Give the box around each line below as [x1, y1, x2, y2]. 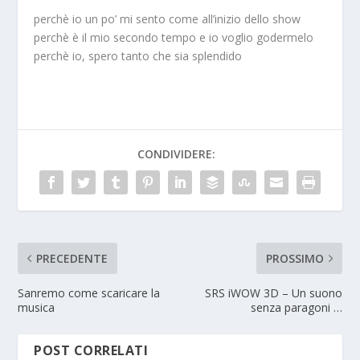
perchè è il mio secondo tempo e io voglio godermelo [34, 29, 314, 45]
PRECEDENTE [36, 250, 108, 266]
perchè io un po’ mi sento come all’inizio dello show [34, 10, 301, 27]
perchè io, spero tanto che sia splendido [34, 47, 243, 63]
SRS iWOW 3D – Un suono [204, 284, 342, 301]
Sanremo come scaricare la [18, 284, 161, 301]
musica [18, 299, 55, 315]
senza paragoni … [250, 299, 342, 315]
